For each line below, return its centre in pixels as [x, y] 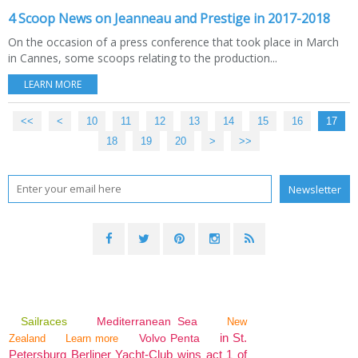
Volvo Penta [169, 338]
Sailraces [47, 321]
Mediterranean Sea [147, 321]
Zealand [27, 338]
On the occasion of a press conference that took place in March [173, 42]
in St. [233, 337]
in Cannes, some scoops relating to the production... [143, 58]
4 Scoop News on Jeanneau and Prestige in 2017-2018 [169, 18]
